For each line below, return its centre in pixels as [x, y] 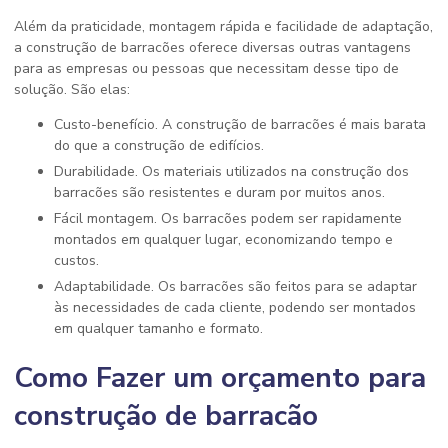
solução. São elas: [72, 89]
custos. [76, 260]
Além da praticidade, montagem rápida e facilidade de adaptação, [223, 26]
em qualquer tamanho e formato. [158, 328]
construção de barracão [166, 415]
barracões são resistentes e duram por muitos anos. [219, 192]
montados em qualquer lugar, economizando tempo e [223, 239]
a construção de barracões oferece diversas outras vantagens [212, 47]
